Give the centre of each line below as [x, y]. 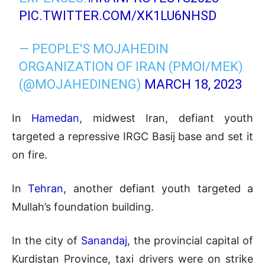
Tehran [46, 189]
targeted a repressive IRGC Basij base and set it [132, 137]
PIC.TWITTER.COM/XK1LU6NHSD [118, 16]
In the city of [46, 241]
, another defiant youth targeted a [159, 189]
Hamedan [56, 118]
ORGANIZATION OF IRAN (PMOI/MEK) [131, 67]
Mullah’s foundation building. [83, 207]
